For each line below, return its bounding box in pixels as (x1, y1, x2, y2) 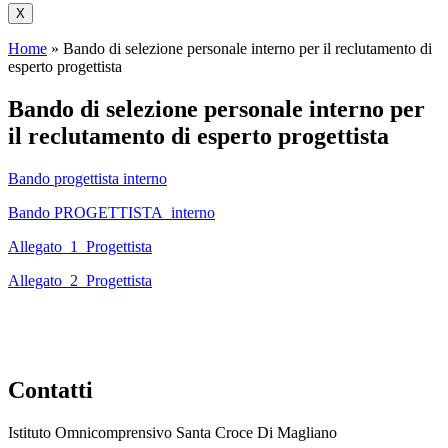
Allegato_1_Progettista (8, 237, 152, 255)
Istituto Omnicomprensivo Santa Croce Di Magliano (8, 424, 337, 442)
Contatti (8, 377, 93, 404)
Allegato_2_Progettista (8, 271, 152, 289)
